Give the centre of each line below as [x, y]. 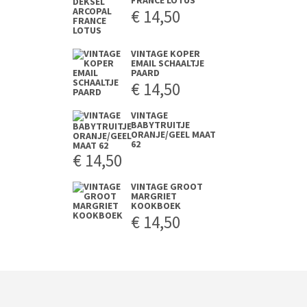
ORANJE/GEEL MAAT [173, 134]
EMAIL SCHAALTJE [168, 63]
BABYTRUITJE [160, 125]
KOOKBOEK [156, 206]
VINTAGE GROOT [167, 186]
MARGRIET [154, 196]
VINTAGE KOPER [165, 53]
